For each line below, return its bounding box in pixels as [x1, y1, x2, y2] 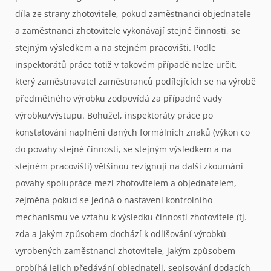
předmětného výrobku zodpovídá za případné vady [15, 92, 222, 104]
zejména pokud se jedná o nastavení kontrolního [15, 194, 212, 206]
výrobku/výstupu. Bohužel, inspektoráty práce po [15, 109, 213, 121]
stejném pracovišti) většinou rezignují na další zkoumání [15, 160, 243, 172]
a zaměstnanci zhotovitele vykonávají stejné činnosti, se [15, 24, 240, 36]
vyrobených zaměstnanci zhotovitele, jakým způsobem [15, 244, 235, 256]
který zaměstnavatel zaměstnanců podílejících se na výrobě [15, 75, 256, 87]
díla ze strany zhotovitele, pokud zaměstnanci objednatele [15, 7, 251, 19]
